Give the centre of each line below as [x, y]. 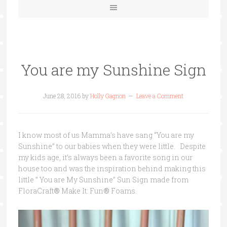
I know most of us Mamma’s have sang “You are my [106, 135]
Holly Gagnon [108, 96]
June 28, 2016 [62, 96]
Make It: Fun [82, 191]
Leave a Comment [160, 96]
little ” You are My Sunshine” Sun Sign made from [103, 180]
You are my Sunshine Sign [113, 70]
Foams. [124, 191]
